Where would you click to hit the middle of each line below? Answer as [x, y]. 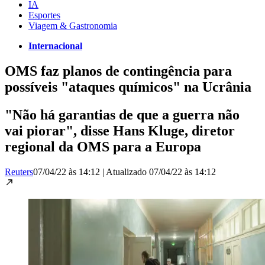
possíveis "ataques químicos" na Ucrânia [128, 87]
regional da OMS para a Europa [103, 146]
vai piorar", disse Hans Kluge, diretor [120, 130]
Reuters [19, 172]
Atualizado [127, 172]
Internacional [55, 46]
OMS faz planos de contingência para [118, 71]
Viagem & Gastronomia [73, 25]
